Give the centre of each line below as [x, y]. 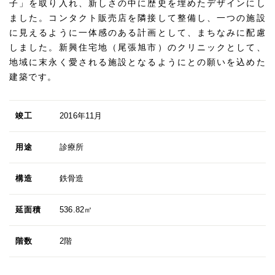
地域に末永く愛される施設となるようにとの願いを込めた [137, 62]
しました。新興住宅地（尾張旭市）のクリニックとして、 [137, 47]
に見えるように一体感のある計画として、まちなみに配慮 [137, 33]
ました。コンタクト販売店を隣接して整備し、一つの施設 [137, 18]
